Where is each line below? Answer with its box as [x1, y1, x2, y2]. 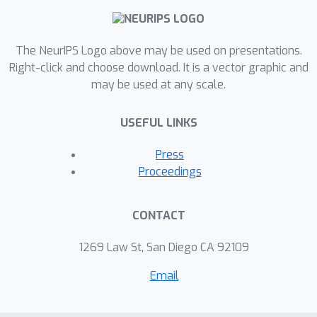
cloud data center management [66, 7, 217, 21]
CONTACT [132, 208, 185, 224]
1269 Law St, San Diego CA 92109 [79, 240, 249, 255]
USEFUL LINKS [120, 115, 197, 131]
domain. [66, 26, 103, 40]
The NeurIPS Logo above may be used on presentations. [15, 43, 302, 59]
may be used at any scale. [91, 77, 226, 93]
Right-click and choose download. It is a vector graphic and [8, 60, 309, 76]
